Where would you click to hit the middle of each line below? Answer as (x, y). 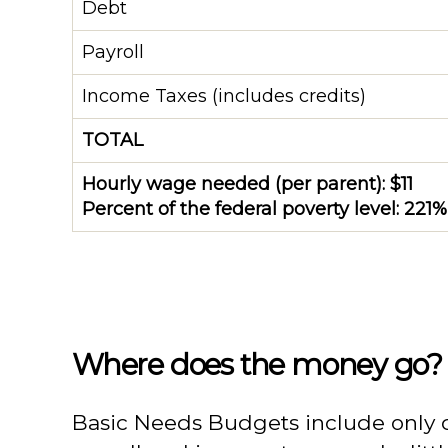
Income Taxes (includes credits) (224, 95)
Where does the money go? (257, 364)
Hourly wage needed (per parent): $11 (247, 183)
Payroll (113, 51)
